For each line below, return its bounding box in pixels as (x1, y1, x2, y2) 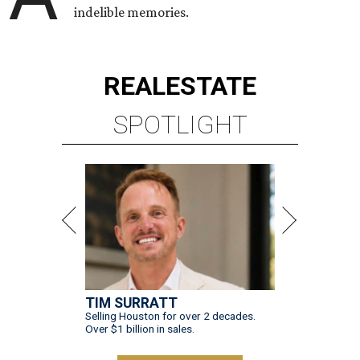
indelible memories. (74, 4, 190, 21)
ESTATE (166, 71, 256, 102)
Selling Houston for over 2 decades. (85, 309, 256, 323)
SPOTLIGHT (112, 109, 247, 141)
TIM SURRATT (85, 295, 178, 312)
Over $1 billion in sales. (85, 322, 194, 336)
